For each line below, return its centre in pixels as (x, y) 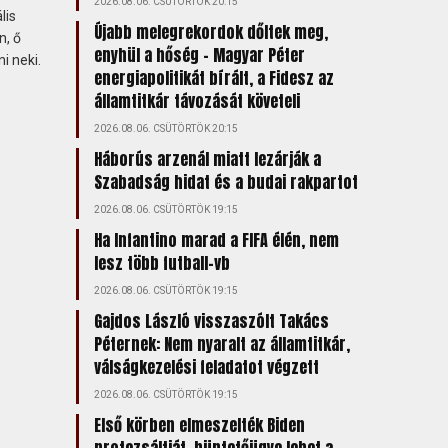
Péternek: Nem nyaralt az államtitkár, (221, 344)
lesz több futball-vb (161, 263)
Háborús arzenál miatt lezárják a (207, 159)
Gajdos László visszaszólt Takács (211, 321)
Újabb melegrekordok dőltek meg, (210, 32)
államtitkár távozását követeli (196, 101)
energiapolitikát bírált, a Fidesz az (213, 78)
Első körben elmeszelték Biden (199, 425)
